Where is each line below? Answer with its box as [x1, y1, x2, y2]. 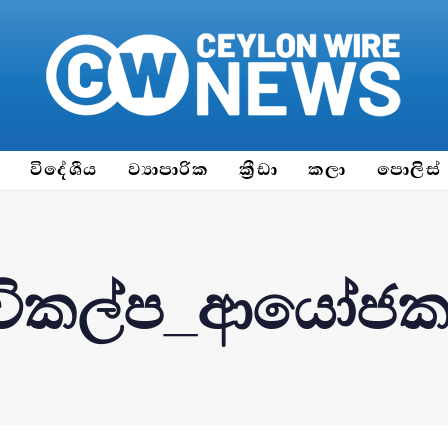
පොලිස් [376, 157, 442, 182]
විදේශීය [30, 157, 98, 182]
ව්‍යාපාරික [127, 157, 210, 182]
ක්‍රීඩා [239, 157, 279, 182]
